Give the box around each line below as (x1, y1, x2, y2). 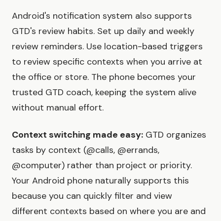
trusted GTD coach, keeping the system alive (12, 86, 196, 99)
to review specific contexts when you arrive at (12, 56, 202, 68)
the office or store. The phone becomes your (12, 71, 196, 83)
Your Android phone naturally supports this (12, 175, 189, 187)
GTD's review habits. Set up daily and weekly (12, 25, 194, 37)
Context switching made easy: (12, 129, 143, 141)
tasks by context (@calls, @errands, (12, 144, 159, 156)
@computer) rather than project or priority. (12, 159, 192, 172)
